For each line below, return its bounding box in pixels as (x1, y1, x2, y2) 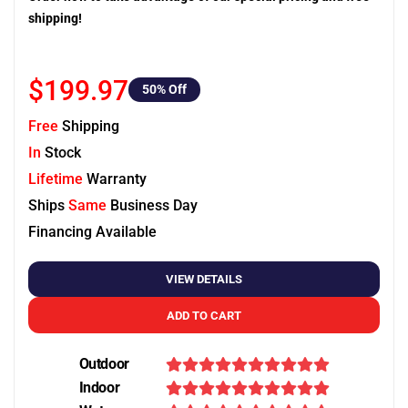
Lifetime (28, 170, 83, 188)
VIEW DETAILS (166, 272, 242, 286)
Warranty (83, 170, 147, 188)
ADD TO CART (167, 308, 241, 322)
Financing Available (28, 223, 157, 240)
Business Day (107, 197, 198, 214)
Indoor (78, 379, 120, 396)
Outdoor (78, 355, 129, 372)
